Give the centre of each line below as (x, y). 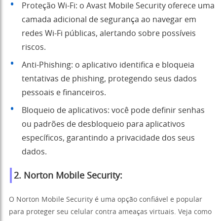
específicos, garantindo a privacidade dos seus (108, 138)
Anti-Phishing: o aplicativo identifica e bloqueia (108, 65)
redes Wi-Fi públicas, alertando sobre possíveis (109, 34)
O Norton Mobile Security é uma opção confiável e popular (106, 200)
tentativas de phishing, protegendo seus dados (109, 79)
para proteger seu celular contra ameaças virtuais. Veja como (110, 212)
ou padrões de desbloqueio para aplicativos (103, 125)
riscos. (34, 48)
